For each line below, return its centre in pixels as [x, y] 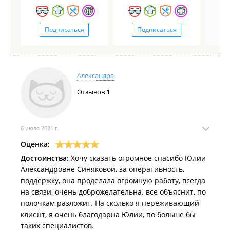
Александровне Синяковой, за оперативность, [102, 169]
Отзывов [92, 92]
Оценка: [35, 144]
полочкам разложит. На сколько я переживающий [110, 203]
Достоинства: [45, 158]
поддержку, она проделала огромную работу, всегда [113, 180]
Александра [95, 75]
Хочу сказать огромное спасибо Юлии [137, 158]
